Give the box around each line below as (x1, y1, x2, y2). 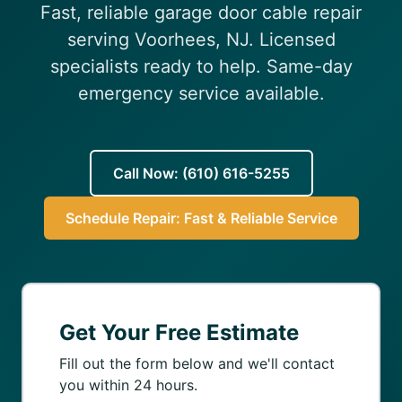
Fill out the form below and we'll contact (59, 354, 335, 372)
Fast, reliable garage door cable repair (40, 2, 362, 23)
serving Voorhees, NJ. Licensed (66, 29, 336, 50)
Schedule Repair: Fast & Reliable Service (65, 209, 337, 227)
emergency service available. (77, 83, 325, 104)
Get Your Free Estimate (59, 319, 299, 345)
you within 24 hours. (59, 376, 197, 394)
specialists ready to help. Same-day (49, 56, 353, 77)
